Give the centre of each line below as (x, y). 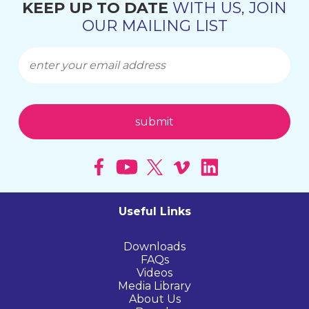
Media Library (154, 286)
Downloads (154, 247)
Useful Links (154, 212)
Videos (154, 273)
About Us (154, 299)
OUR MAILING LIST (154, 26)
